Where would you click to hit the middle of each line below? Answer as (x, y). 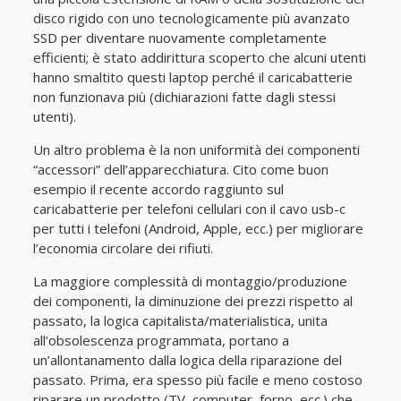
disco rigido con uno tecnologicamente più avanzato (191, 18)
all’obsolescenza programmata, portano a (161, 340)
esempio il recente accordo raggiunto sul (158, 189)
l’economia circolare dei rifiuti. (123, 248)
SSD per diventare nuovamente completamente (179, 38)
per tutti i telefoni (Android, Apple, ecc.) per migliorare (198, 228)
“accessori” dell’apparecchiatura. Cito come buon (180, 169)
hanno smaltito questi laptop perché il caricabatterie (192, 77)
